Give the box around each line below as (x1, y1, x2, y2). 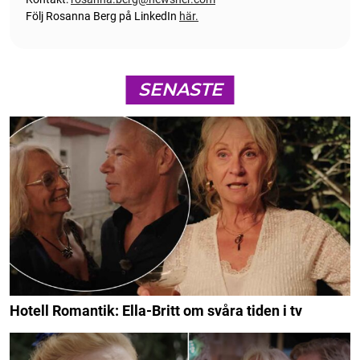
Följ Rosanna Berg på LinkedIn (26, 9, 179, 22)
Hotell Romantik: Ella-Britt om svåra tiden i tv (10, 302, 302, 320)
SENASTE (137, 78, 223, 100)
